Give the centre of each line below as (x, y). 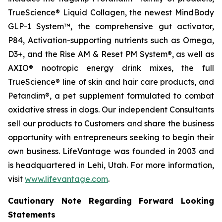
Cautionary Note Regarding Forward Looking (111, 201)
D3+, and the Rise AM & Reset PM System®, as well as (111, 54)
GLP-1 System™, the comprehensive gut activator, (111, 26)
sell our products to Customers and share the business (111, 123)
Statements (32, 215)
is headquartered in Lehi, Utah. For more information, (111, 165)
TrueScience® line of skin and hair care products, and (111, 82)
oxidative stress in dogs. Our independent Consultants (111, 110)
